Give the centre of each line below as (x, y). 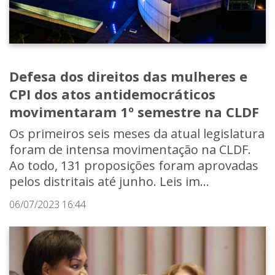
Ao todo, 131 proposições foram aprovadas (134, 165)
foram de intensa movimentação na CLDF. (130, 149)
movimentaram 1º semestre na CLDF (134, 111)
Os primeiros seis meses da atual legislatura (137, 133)
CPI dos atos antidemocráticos (112, 94)
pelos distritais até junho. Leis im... (109, 181)
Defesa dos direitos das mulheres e (128, 76)
